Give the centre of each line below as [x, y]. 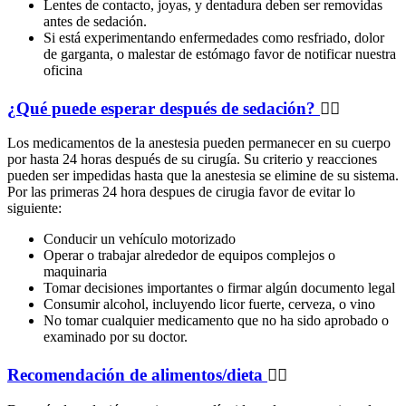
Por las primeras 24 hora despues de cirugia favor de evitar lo [181, 192]
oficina [63, 70]
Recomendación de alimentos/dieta [137, 375]
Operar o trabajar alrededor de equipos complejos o [189, 256]
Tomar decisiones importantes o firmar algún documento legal [221, 288]
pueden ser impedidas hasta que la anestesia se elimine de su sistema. [203, 176]
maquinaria [77, 272]
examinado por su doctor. [116, 337]
